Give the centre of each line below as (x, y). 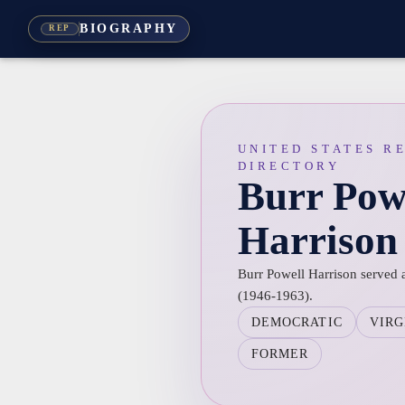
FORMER (280, 354)
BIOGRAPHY (129, 29)
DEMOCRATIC (297, 322)
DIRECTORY (289, 166)
